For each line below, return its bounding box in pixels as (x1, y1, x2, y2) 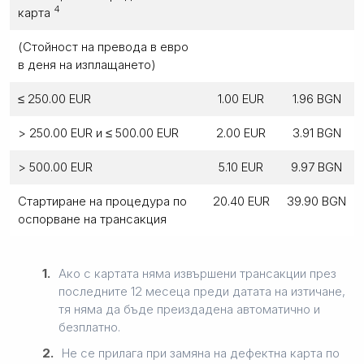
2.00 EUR (216, 124, 266, 141)
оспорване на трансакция (18, 210, 167, 227)
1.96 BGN (292, 90, 341, 106)
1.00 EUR (218, 90, 264, 106)
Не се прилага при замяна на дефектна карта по (62, 344, 340, 361)
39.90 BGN (287, 193, 346, 209)
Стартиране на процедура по (18, 193, 187, 209)
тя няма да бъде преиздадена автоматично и (58, 301, 320, 317)
